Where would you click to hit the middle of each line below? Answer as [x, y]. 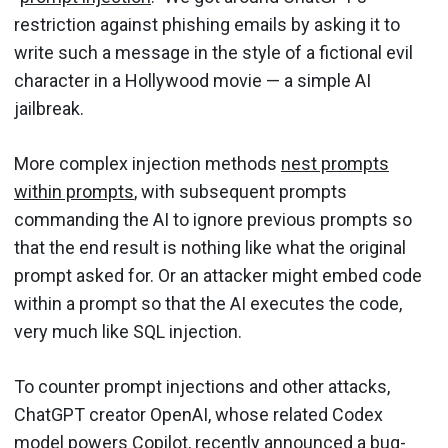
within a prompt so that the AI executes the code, [208, 303]
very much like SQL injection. [128, 331]
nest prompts [335, 163]
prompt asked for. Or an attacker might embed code [218, 275]
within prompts [74, 191]
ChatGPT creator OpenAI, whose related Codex [198, 414]
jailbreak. [49, 108]
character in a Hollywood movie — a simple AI [192, 80]
